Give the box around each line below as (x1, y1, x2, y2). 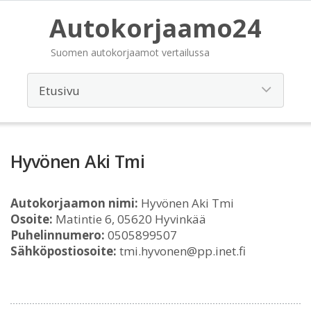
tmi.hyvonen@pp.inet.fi (117, 243, 246, 259)
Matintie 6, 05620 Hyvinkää (53, 211, 206, 227)
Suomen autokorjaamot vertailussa (51, 46, 210, 59)
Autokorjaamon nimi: (10, 195, 138, 211)
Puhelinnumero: (10, 227, 105, 243)
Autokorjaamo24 (49, 11, 262, 45)
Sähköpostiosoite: (10, 243, 117, 259)
